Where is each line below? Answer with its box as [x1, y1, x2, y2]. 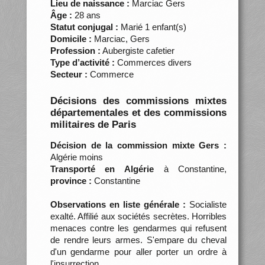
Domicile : [50, 33, 92, 44]
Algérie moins [50, 151, 103, 162]
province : [50, 175, 92, 186]
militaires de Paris [50, 118, 136, 130]
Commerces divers [114, 57, 192, 67]
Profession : [50, 45, 101, 56]
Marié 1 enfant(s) [118, 21, 186, 32]
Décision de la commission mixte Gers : [50, 140, 227, 150]
